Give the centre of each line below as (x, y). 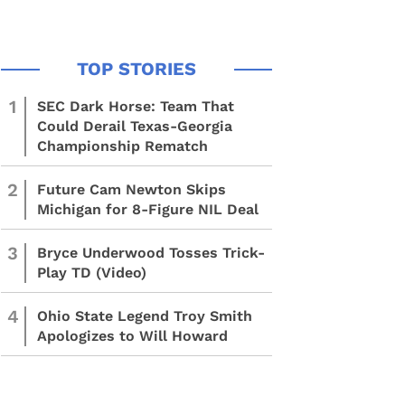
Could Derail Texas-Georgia (135, 126)
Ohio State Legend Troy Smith (145, 316)
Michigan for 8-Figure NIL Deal (148, 209)
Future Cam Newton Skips (132, 189)
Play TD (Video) (92, 273)
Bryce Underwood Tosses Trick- (151, 253)
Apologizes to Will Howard (132, 336)
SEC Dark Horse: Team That (136, 106)
